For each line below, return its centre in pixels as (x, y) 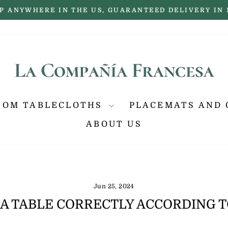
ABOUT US (114, 124)
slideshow (134, 32)
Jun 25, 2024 (114, 186)
